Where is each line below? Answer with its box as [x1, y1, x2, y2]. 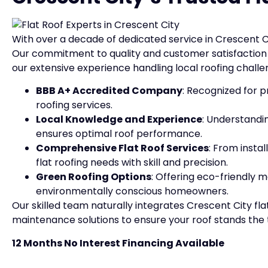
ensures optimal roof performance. [36, 127, 202, 141]
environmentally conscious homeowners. [36, 184, 229, 199]
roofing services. [36, 98, 112, 112]
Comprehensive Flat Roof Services [36, 141, 209, 156]
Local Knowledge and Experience [36, 112, 202, 127]
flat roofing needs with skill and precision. [36, 156, 228, 170]
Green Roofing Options [36, 170, 151, 184]
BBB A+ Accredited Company [36, 84, 182, 98]
